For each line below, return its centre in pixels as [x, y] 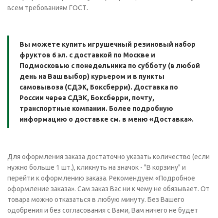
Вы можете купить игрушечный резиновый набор [108, 44]
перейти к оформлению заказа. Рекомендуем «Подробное [101, 178]
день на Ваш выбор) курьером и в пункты [92, 76]
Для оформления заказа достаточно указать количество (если [109, 157]
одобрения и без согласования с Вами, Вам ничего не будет [103, 210]
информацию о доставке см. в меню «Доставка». [107, 119]
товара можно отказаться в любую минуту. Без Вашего [96, 200]
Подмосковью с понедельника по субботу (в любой [110, 66]
